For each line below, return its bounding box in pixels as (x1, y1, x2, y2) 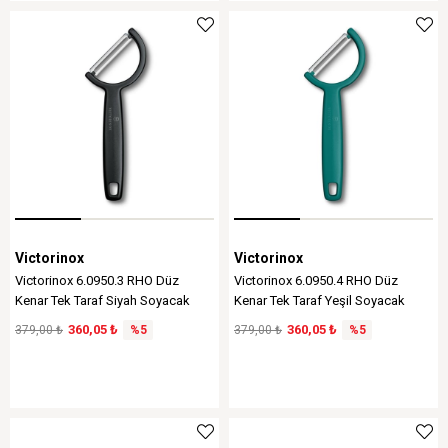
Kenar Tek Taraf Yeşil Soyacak (234, 293, 405, 308)
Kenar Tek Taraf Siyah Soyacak (15, 293, 190, 308)
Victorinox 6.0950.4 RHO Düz (234, 273, 398, 288)
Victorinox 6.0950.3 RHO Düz (15, 273, 179, 288)
